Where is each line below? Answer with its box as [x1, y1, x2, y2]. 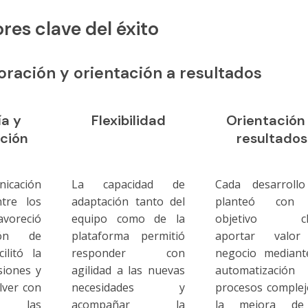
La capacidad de [71, 176, 186, 192]
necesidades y [71, 279, 186, 295]
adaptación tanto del [71, 193, 186, 209]
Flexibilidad [91, 111, 166, 130]
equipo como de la [71, 210, 186, 226]
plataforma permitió [71, 228, 186, 243]
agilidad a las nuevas [71, 262, 186, 278]
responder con [71, 245, 186, 261]
